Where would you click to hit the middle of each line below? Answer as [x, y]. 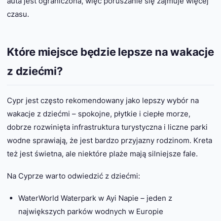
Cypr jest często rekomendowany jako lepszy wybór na [103, 100]
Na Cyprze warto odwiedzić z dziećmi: [74, 176]
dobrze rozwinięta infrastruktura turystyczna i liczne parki [107, 127]
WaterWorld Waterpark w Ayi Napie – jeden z [95, 198]
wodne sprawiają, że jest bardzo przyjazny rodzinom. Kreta [110, 140]
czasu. [18, 14]
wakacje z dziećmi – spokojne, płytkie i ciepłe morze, [99, 113]
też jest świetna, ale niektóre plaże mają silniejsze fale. [102, 153]
